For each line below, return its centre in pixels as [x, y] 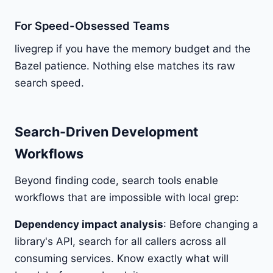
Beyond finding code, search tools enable [116, 180]
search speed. [49, 83]
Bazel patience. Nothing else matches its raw [125, 66]
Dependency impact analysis [89, 224]
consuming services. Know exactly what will [122, 258]
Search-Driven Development [106, 131]
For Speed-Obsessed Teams [92, 25]
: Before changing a [211, 224]
